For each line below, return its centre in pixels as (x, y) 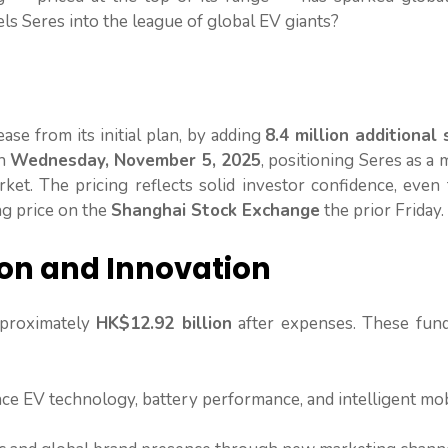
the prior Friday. (382, 210)
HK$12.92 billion (164, 324)
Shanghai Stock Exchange (215, 210)
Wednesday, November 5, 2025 (135, 160)
